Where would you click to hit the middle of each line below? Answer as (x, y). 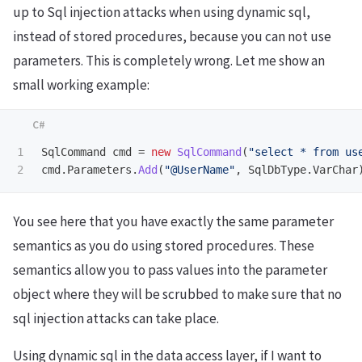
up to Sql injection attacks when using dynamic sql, (162, 12)
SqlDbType (277, 170)
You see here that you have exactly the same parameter (173, 221)
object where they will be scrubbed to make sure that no (177, 294)
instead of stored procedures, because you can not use (172, 36)
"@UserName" (200, 170)
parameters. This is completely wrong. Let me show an (169, 61)
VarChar (335, 170)
